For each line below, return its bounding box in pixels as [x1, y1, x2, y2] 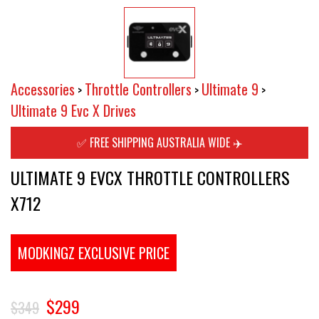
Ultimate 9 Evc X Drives [11, 100, 136, 121]
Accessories [11, 78, 75, 100]
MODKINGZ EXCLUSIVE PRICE [18, 242, 169, 263]
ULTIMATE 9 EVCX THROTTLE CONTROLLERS [11, 164, 290, 190]
